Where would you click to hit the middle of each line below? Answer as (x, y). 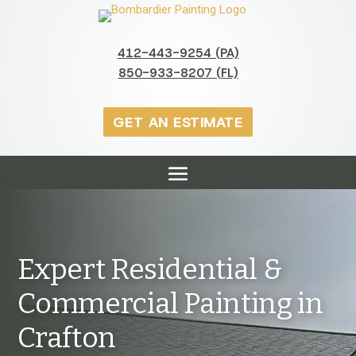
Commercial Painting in (170, 304)
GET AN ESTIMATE (178, 122)
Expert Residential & (150, 270)
